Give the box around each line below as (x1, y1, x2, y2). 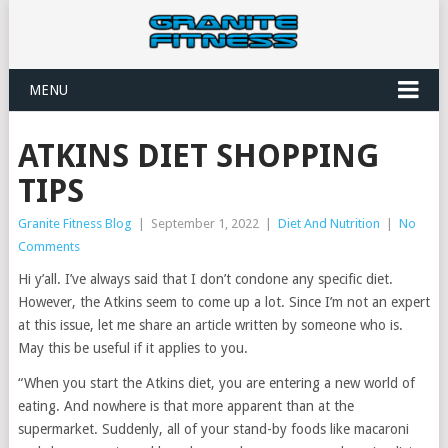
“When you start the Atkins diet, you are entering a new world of (17, 375, 415, 391)
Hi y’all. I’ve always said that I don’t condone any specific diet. (17, 271, 393, 287)
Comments (17, 239, 80, 254)
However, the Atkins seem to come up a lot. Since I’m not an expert (17, 294, 430, 310)
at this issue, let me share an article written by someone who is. (17, 317, 403, 333)
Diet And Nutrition (277, 216, 380, 231)
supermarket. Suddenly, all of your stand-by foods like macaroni (17, 421, 409, 437)
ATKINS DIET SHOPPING (17, 137, 379, 175)
